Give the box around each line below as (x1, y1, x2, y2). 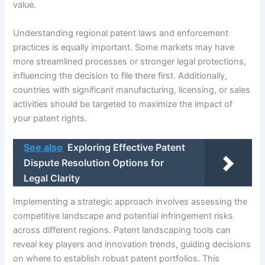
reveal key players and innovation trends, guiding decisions (13, 239, 251, 250)
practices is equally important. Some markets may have (13, 41, 235, 53)
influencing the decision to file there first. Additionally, (13, 70, 228, 81)
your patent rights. (13, 112, 88, 124)
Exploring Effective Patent (67, 141, 186, 153)
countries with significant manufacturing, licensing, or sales (13, 84, 251, 95)
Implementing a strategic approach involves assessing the (13, 196, 248, 208)
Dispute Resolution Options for (24, 156, 164, 169)
